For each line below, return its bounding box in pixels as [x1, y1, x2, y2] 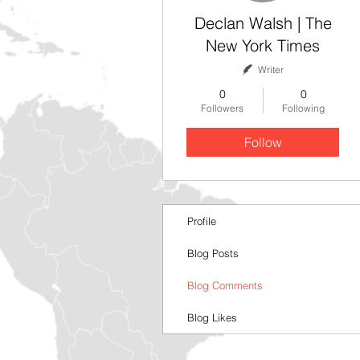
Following [282, 102, 325, 114]
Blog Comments [187, 279, 263, 292]
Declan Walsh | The [194, 13, 297, 33]
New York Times [206, 35, 320, 55]
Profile [187, 215, 216, 227]
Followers [201, 102, 243, 114]
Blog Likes [187, 311, 237, 324]
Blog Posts [187, 247, 239, 260]
